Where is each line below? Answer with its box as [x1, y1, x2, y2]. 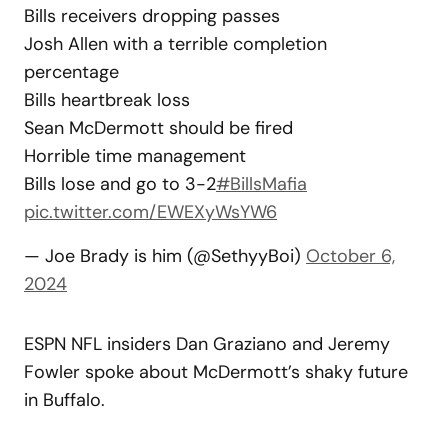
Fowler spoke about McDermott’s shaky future [24, 359, 408, 384]
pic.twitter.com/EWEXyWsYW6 [24, 199, 277, 224]
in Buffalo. [24, 387, 105, 412]
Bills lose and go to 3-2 [24, 171, 216, 196]
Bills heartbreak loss [24, 87, 190, 112]
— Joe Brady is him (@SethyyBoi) [24, 243, 306, 268]
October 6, [306, 243, 395, 268]
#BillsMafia [216, 171, 307, 196]
